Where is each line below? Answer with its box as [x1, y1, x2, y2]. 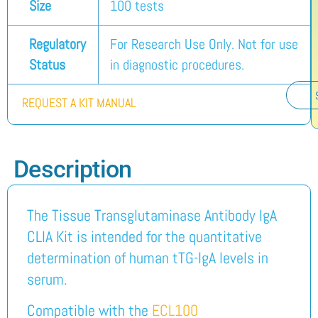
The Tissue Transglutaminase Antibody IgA [26, 204, 277, 225]
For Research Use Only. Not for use [110, 35, 298, 54]
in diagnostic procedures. [110, 56, 244, 75]
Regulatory [29, 35, 86, 54]
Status [29, 56, 65, 75]
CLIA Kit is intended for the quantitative [26, 226, 262, 246]
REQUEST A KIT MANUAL [22, 94, 136, 111]
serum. [26, 268, 67, 289]
